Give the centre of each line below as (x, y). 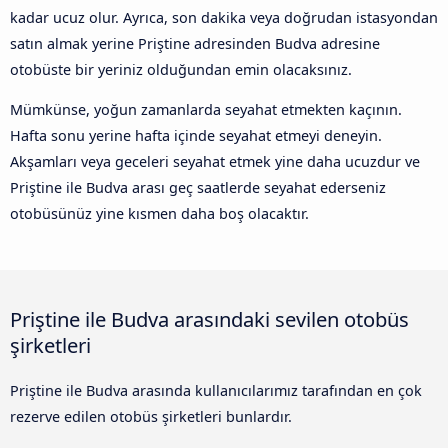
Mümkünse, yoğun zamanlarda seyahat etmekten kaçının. (206, 110)
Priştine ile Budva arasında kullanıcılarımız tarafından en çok (216, 391)
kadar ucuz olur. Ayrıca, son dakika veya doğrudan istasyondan (224, 17)
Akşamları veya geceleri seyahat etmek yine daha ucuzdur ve (215, 162)
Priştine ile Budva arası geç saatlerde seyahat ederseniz (198, 188)
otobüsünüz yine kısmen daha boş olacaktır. (159, 214)
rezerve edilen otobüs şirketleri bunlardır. (151, 417)
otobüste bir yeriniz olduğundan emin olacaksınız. (181, 69)
